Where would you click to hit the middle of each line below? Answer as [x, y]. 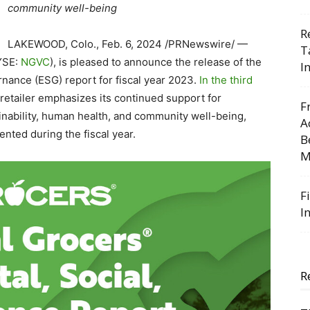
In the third [226, 80]
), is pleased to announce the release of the [156, 62]
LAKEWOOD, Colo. [52, 44]
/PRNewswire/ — [205, 44]
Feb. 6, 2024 [132, 44]
